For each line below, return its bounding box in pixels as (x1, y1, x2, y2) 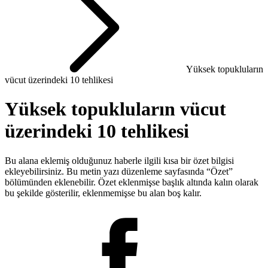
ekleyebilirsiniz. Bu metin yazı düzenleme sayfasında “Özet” (5, 166, 233, 176)
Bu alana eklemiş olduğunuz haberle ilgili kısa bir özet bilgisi (5, 155, 234, 166)
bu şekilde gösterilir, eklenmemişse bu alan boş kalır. (5, 187, 202, 198)
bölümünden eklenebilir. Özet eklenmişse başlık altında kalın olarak (5, 176, 258, 187)
